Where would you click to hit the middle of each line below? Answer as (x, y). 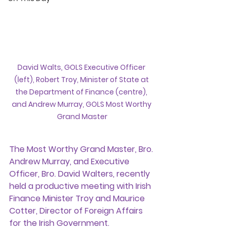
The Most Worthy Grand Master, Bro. (82, 149)
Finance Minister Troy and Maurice (78, 198)
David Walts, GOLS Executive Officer (82, 67)
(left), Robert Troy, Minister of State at (82, 79)
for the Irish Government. (59, 223)
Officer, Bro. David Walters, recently (81, 174)
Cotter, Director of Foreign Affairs (77, 210)
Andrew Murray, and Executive (70, 161)
